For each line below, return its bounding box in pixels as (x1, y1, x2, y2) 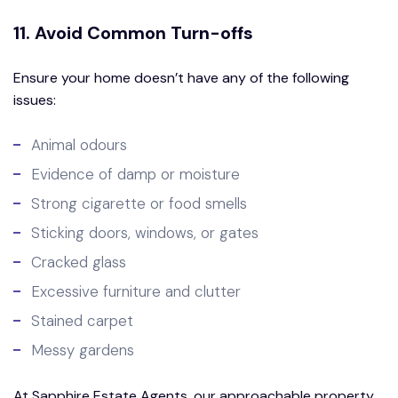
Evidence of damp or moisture (31, 163, 240, 184)
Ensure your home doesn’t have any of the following (13, 68, 349, 87)
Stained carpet (31, 310, 133, 330)
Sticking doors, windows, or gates (31, 222, 259, 243)
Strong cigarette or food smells (31, 193, 247, 213)
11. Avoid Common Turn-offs (13, 20, 253, 44)
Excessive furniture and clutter (31, 281, 241, 301)
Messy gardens (31, 339, 134, 360)
